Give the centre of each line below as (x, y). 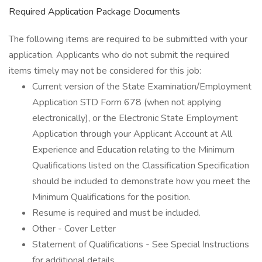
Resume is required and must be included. (116, 213)
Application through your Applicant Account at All (132, 134)
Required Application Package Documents (94, 12)
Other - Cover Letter (74, 229)
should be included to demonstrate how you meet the (141, 181)
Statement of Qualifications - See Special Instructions (141, 244)
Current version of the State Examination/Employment (142, 87)
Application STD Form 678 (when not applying (127, 102)
